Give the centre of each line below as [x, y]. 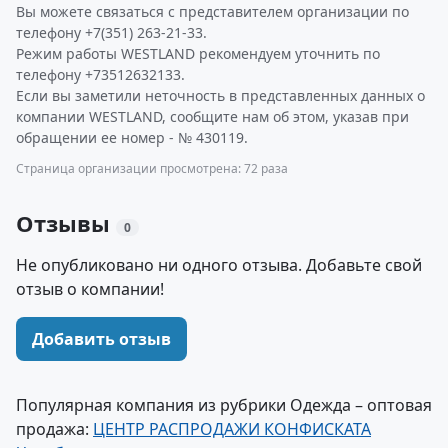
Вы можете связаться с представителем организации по [212, 11]
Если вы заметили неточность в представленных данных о [220, 95]
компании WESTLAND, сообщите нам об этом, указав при [212, 116]
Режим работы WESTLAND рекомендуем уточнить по [198, 53]
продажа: [54, 429]
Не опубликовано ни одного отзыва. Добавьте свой [219, 265]
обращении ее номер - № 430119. [132, 137]
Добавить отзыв [101, 339]
